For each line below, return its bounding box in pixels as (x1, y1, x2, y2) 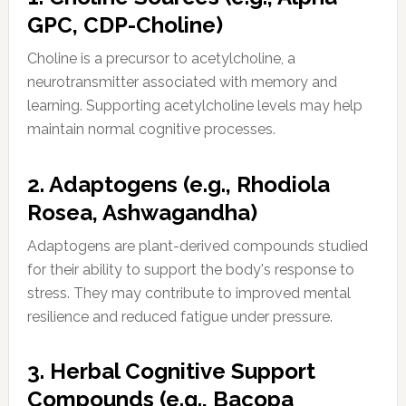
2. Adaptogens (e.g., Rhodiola (26, 170, 330, 198)
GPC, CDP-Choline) (26, 11, 223, 38)
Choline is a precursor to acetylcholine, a (26, 50, 295, 68)
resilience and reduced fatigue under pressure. (26, 308, 333, 326)
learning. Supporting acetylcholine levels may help (26, 97, 362, 115)
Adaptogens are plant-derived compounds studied (26, 237, 368, 256)
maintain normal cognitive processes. (26, 121, 275, 139)
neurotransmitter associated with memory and (26, 73, 337, 92)
